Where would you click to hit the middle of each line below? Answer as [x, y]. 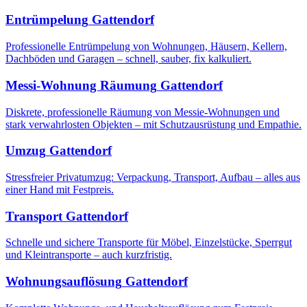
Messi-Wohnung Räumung [81, 85]
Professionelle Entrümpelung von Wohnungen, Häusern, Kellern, [146, 47]
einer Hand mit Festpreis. [60, 189]
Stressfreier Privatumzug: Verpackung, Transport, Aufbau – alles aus [153, 177]
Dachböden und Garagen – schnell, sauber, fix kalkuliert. [128, 59]
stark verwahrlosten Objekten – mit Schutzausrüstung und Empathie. [153, 124]
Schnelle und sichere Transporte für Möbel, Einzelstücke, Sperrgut [149, 243]
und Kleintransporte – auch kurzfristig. [89, 255]
